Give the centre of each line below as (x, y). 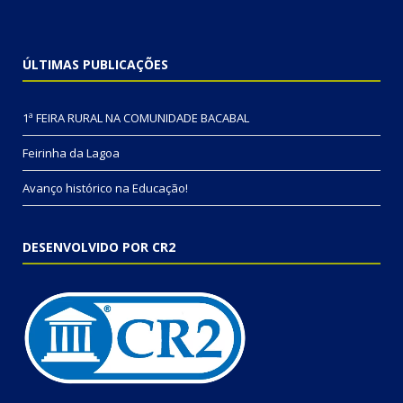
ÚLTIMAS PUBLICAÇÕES (95, 65)
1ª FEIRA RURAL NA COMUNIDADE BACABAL (136, 118)
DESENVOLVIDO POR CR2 (99, 247)
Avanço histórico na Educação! (105, 188)
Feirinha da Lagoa (71, 153)
